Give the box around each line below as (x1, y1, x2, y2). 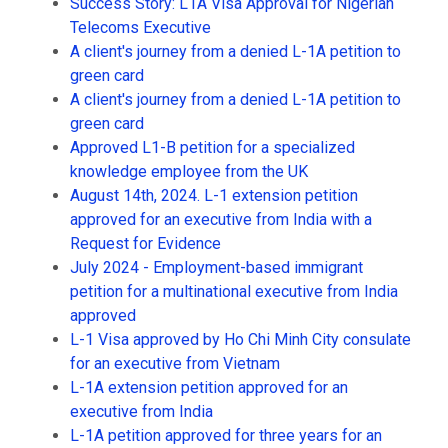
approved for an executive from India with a (70, 210, 372, 229)
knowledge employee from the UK (70, 162, 308, 181)
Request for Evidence (70, 234, 221, 253)
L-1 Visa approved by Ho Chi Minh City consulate (70, 330, 411, 349)
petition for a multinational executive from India (70, 282, 398, 301)
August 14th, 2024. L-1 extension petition (70, 186, 358, 205)
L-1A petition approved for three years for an (70, 426, 382, 445)
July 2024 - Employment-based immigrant (70, 258, 363, 277)
